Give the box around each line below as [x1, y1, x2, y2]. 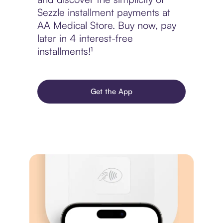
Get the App [90, 87, 133, 97]
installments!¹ [37, 45, 93, 58]
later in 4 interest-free [37, 32, 133, 45]
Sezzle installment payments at [37, 6, 170, 19]
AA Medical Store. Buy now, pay [37, 19, 176, 32]
